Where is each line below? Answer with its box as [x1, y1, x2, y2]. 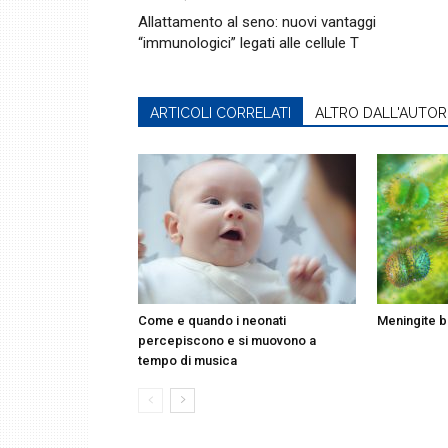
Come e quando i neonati [138, 313, 286, 328]
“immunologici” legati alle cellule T [138, 34, 359, 52]
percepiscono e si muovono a [138, 333, 316, 348]
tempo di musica [138, 353, 237, 368]
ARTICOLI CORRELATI [150, 105, 291, 121]
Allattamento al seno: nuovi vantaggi [138, 13, 376, 31]
